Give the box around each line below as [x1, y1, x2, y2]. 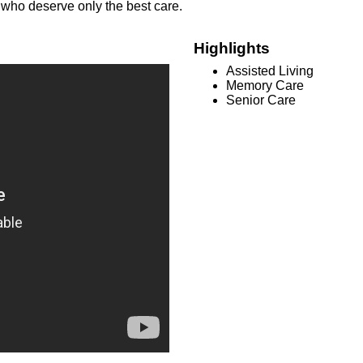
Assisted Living [226, 63, 314, 78]
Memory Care [226, 78, 304, 92]
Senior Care [226, 92, 296, 107]
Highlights [194, 39, 270, 57]
